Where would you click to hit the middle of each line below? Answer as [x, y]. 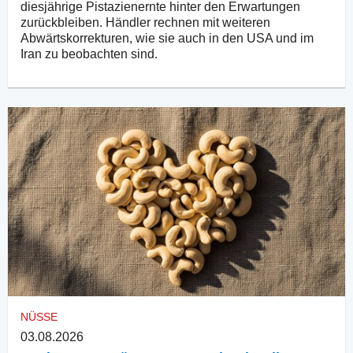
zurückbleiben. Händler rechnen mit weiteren [145, 22]
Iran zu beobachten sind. [89, 54]
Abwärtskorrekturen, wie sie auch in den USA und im [167, 38]
